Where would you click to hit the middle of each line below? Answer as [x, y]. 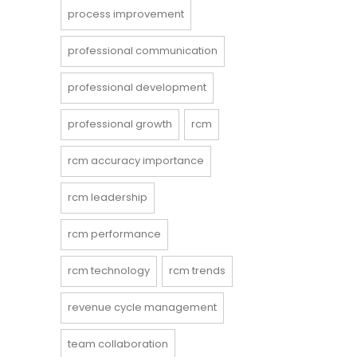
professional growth [120, 124]
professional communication [143, 51]
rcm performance [114, 234]
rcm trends [197, 271]
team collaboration [118, 344]
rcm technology [109, 271]
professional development [137, 87]
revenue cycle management [142, 307]
